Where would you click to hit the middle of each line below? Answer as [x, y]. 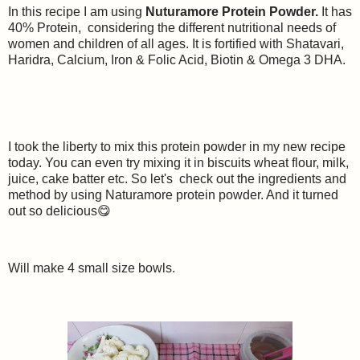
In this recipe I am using [77, 12]
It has [335, 12]
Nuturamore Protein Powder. [232, 12]
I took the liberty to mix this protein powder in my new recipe [177, 146]
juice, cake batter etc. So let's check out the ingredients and [177, 178]
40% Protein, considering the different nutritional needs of [172, 28]
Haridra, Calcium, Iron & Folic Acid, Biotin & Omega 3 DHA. [177, 60]
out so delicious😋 [59, 211]
